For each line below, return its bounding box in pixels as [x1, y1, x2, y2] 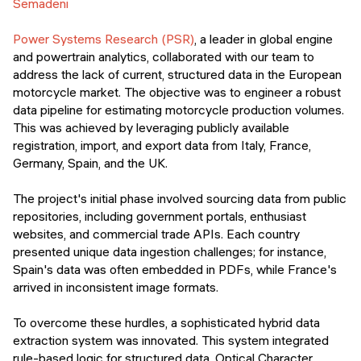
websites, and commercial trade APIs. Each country [13, 226, 300, 242]
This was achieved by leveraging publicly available [13, 119, 289, 135]
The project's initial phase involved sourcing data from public [13, 190, 346, 206]
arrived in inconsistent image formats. [13, 279, 218, 295]
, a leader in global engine [194, 31, 333, 47]
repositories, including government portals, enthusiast [13, 208, 306, 224]
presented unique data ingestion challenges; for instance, [13, 243, 326, 259]
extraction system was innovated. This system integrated [13, 332, 329, 348]
